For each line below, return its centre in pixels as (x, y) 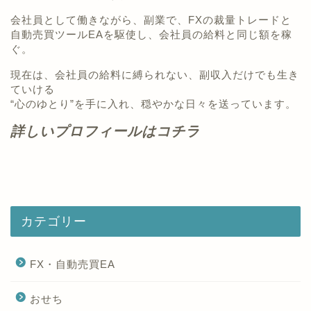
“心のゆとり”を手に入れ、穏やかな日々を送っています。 (153, 103)
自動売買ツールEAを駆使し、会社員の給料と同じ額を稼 (151, 35)
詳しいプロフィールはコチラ (105, 131)
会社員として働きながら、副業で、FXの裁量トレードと (151, 20)
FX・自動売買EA (73, 264)
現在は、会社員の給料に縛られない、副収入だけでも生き (155, 74)
